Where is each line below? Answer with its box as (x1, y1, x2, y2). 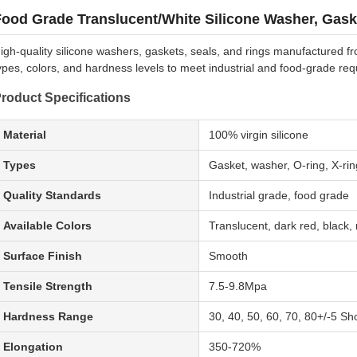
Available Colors (3, 219, 92, 232)
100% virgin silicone (209, 128, 308, 141)
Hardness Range (3, 310, 93, 323)
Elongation (3, 340, 63, 353)
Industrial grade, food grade (209, 189, 349, 202)
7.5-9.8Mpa (209, 280, 267, 292)
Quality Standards (3, 189, 101, 202)
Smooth (209, 249, 248, 262)
